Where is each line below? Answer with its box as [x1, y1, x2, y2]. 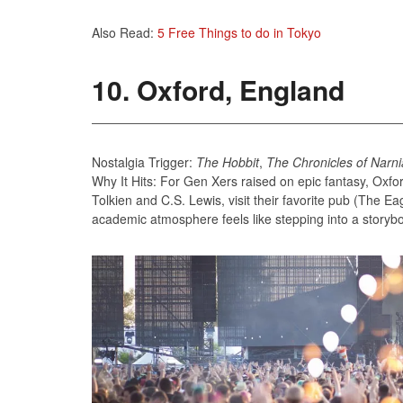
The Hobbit [196, 152, 259, 171]
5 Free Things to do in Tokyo [157, 22, 321, 41]
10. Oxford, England [92, 69, 345, 109]
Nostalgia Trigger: [92, 152, 196, 171]
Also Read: [92, 22, 157, 41]
